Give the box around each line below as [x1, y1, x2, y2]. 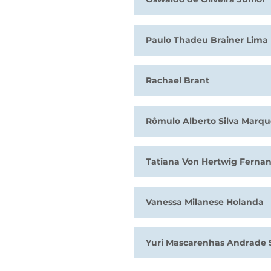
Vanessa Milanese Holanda [146, 197, 264, 207]
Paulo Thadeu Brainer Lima [146, 34, 268, 45]
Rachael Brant [146, 75, 209, 86]
